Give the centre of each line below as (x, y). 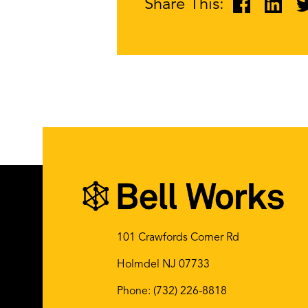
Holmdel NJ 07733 (163, 264)
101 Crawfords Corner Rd (178, 238)
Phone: (135, 291)
